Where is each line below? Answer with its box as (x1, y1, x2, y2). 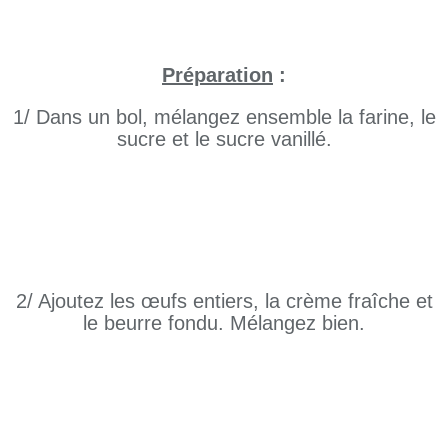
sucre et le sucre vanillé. (116, 128, 332, 151)
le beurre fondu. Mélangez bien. (83, 312, 365, 335)
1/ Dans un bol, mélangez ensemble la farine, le (12, 106, 436, 129)
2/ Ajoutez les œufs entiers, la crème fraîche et (15, 290, 433, 313)
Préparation (162, 64, 273, 87)
